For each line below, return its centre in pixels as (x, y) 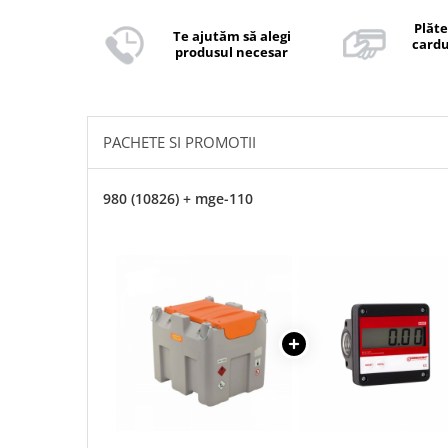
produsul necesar (232, 52)
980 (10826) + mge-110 (178, 198)
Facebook (401, 28)
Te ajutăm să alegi (231, 36)
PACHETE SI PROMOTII (179, 142)
